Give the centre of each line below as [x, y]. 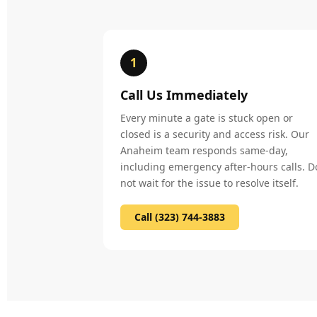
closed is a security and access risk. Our [215, 134]
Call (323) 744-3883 [180, 217]
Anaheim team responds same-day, [204, 150]
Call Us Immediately [184, 95]
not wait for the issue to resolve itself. [209, 183]
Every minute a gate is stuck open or [207, 118]
